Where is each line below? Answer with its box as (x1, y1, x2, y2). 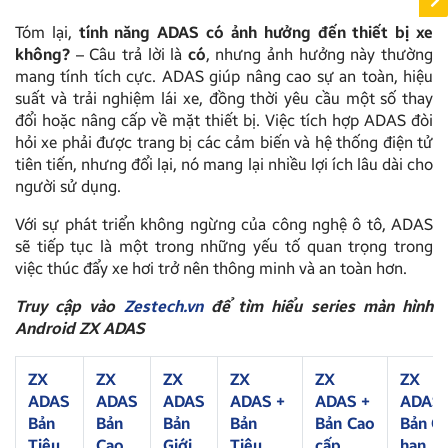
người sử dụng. (15, 177, 121, 197)
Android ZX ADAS (15, 319, 145, 339)
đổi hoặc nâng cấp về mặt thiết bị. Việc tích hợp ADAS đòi (15, 111, 433, 131)
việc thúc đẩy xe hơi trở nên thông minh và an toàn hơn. (15, 259, 407, 279)
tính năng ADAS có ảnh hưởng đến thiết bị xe (78, 23, 434, 43)
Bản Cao (315, 414, 375, 434)
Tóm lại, (15, 23, 79, 43)
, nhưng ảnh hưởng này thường (205, 45, 434, 65)
